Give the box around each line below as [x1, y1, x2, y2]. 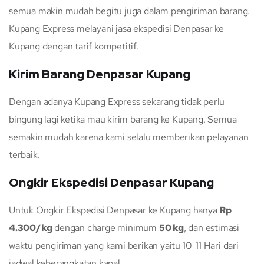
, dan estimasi [183, 222, 240, 235]
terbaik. [9, 148, 40, 161]
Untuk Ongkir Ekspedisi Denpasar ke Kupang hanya [9, 204, 220, 217]
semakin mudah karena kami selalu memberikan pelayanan [9, 131, 249, 144]
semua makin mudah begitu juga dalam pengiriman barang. [9, 5, 250, 18]
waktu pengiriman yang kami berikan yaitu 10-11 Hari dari [9, 239, 239, 252]
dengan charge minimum [52, 222, 159, 235]
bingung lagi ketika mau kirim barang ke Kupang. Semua [9, 113, 237, 126]
